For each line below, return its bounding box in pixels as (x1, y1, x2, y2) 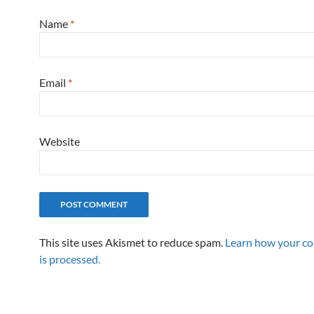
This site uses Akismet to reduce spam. (39, 235, 225, 250)
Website (39, 135, 80, 149)
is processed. (39, 252, 100, 266)
